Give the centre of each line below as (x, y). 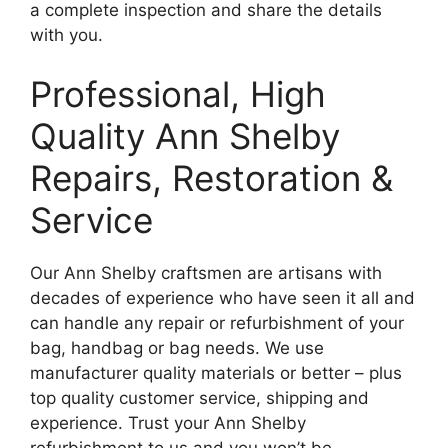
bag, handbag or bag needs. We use (177, 348)
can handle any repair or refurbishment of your (217, 323)
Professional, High (178, 94)
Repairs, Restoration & (211, 178)
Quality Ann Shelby (185, 136)
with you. (66, 34)
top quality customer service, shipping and (199, 398)
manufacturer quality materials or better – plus (216, 373)
